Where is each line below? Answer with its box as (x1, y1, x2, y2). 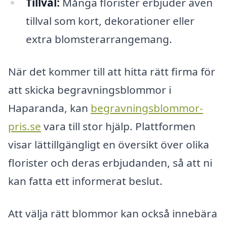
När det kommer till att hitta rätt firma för (8, 64, 215, 79)
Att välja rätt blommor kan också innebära (8, 206, 217, 220)
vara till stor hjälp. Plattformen (41, 119, 196, 133)
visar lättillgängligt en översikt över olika (8, 137, 209, 152)
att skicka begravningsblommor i (8, 82, 171, 97)
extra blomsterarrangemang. (25, 32, 172, 47)
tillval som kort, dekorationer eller (25, 14, 195, 28)
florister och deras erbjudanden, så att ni (8, 155, 212, 170)
